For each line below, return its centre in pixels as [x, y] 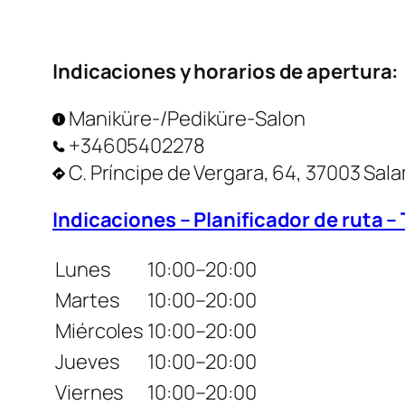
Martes [87, 301]
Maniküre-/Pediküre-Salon [185, 119]
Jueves [87, 362]
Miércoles [99, 331]
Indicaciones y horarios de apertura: [226, 72]
